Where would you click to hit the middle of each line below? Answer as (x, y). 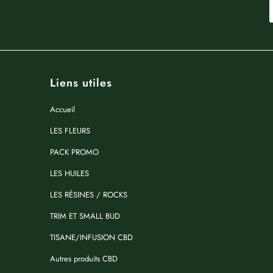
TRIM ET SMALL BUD (85, 216)
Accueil (62, 109)
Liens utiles (81, 83)
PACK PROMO (74, 152)
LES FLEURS (70, 130)
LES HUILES (69, 173)
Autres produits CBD (84, 258)
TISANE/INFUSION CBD (91, 237)
